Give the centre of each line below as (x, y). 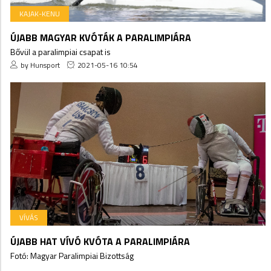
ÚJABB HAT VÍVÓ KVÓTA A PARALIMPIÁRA (100, 242)
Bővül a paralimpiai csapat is (60, 52)
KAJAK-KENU (40, 14)
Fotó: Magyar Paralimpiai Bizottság (72, 256)
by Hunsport (40, 65)
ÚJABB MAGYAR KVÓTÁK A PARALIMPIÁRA (101, 38)
